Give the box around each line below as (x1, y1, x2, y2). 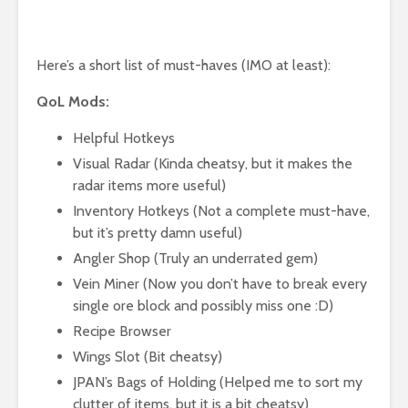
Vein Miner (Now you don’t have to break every (73, 275, 367, 293)
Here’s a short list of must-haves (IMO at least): (36, 56, 331, 75)
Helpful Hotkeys (73, 129, 175, 148)
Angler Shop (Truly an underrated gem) (73, 250, 318, 268)
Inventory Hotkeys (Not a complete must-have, (73, 202, 370, 220)
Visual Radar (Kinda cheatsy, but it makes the (73, 155, 352, 173)
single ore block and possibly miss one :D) (73, 297, 333, 315)
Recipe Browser (73, 322, 171, 341)
